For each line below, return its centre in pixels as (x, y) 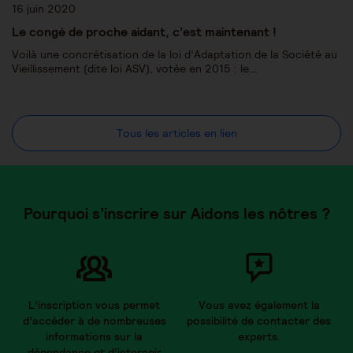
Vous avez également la (259, 305)
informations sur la (94, 336)
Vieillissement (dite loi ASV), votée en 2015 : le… (134, 68)
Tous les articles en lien (176, 133)
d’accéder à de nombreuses (94, 320)
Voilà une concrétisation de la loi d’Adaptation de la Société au (175, 54)
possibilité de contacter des (259, 320)
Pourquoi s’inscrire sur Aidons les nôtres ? (176, 213)
